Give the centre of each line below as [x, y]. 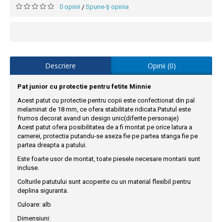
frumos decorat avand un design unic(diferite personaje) [98, 118]
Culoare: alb [34, 204]
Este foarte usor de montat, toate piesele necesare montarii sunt [109, 159]
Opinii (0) [162, 65]
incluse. [28, 167]
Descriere [60, 65]
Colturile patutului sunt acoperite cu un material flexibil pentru [104, 181]
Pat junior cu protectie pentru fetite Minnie [84, 86]
